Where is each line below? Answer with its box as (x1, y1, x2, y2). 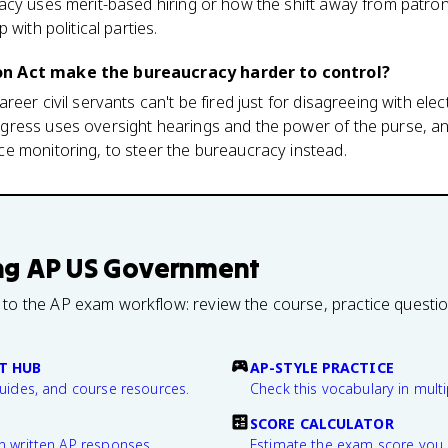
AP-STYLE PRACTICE (250, 358, 394, 377)
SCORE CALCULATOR (250, 414, 394, 433)
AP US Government (26, 251, 261, 285)
